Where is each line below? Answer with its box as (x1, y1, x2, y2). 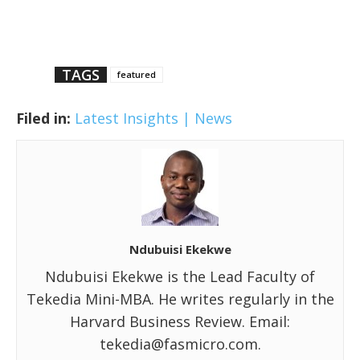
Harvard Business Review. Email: (70, 311, 290, 331)
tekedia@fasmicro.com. (99, 333, 261, 354)
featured (117, 67, 156, 80)
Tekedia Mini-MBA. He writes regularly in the (26, 288, 334, 309)
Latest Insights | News (75, 108, 232, 128)
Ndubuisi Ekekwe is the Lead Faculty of (45, 266, 315, 286)
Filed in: (16, 108, 71, 128)
